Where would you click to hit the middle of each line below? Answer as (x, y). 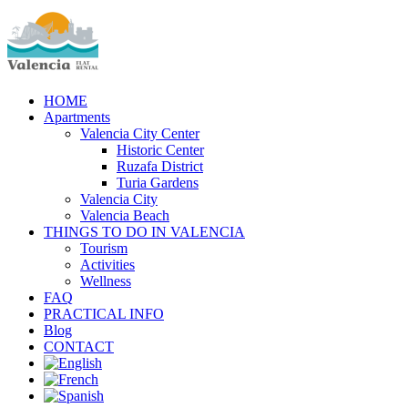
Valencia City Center (140, 133)
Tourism (104, 248)
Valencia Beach (125, 215)
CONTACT (79, 347)
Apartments (77, 117)
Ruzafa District (160, 166)
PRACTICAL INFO (104, 314)
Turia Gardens (158, 183)
